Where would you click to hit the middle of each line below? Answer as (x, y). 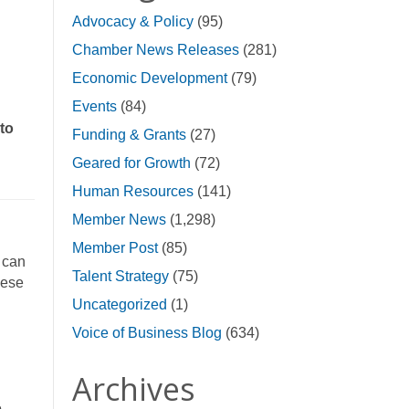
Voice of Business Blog (147, 333)
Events (94, 106)
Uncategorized (119, 304)
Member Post (115, 248)
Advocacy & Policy (132, 21)
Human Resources (132, 191)
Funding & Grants (129, 135)
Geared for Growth (131, 163)
